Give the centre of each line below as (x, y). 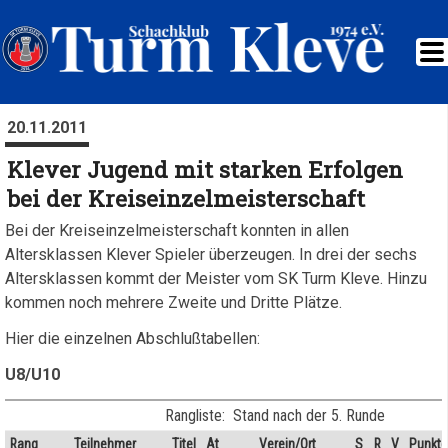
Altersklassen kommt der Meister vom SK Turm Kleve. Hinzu (216, 278)
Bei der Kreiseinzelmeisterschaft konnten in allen (177, 230)
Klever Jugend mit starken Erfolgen (205, 169)
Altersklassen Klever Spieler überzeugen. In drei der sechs (211, 254)
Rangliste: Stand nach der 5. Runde (276, 415)
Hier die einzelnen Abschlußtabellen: (132, 338)
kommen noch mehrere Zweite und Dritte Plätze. (173, 302)
